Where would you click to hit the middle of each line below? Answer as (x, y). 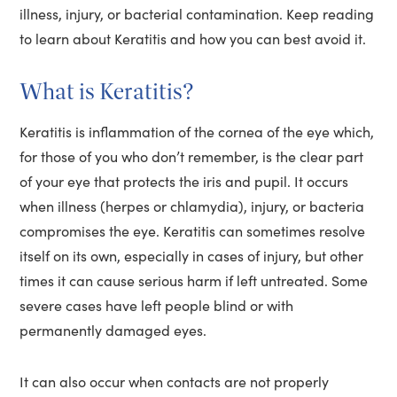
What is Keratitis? (107, 91)
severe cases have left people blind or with (157, 305)
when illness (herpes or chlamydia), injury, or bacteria (192, 206)
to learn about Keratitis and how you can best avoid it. (193, 38)
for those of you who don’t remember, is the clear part (192, 156)
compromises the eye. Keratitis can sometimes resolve (193, 230)
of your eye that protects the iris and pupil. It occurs (184, 181)
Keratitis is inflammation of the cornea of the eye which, (197, 131)
